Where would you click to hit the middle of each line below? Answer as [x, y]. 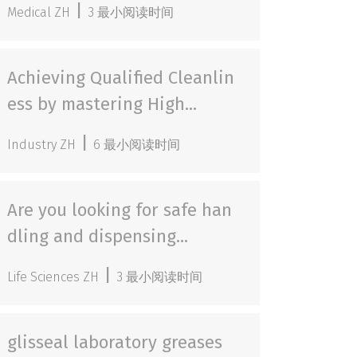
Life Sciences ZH [53, 277]
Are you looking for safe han [120, 210]
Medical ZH [39, 12]
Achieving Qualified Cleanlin [121, 78]
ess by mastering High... [102, 104]
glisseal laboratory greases [115, 342]
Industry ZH [42, 145]
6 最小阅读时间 [137, 145]
